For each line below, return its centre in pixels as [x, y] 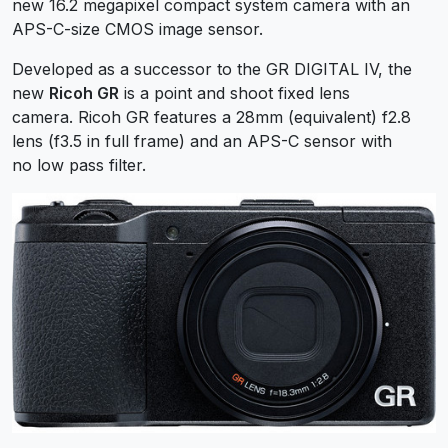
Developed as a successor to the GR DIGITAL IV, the [212, 68]
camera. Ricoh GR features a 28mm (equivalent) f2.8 [211, 116]
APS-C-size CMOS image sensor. [137, 28]
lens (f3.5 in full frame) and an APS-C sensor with [202, 140]
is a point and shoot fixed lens [234, 92]
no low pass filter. [79, 164]
